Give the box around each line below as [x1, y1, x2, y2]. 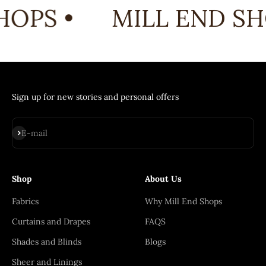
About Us [145, 173, 182, 184]
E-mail [21, 127, 47, 138]
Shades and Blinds [12, 236, 81, 247]
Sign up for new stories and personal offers [12, 91, 179, 102]
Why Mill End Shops [145, 195, 222, 207]
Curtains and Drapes [12, 216, 90, 227]
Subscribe [11, 126, 49, 137]
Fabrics [12, 195, 39, 207]
